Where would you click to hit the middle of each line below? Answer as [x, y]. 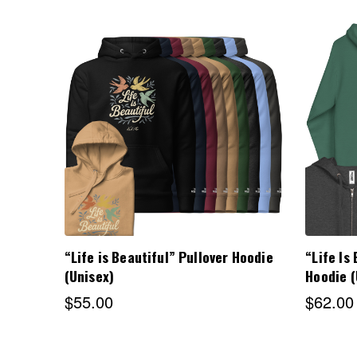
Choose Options [174, 130]
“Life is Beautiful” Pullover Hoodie [169, 257]
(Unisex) [89, 276]
